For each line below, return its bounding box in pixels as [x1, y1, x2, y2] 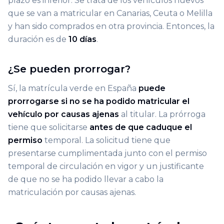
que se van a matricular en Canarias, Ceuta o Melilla [8, 8, 212, 18]
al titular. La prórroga [119, 109, 205, 119]
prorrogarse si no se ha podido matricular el [8, 96, 189, 106]
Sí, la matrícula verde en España [8, 83, 138, 93]
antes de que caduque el [89, 122, 192, 132]
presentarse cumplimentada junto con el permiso [8, 148, 207, 158]
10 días [68, 34, 96, 44]
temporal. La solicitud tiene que [42, 135, 170, 145]
